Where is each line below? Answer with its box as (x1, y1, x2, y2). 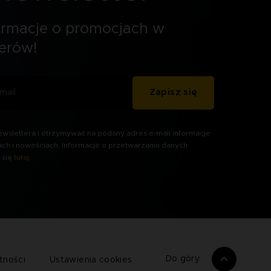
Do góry (165, 255, 200, 264)
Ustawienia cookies (50, 255, 132, 264)
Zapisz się (149, 88, 198, 97)
